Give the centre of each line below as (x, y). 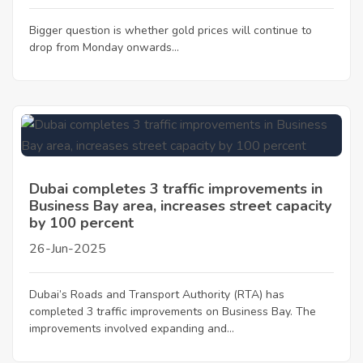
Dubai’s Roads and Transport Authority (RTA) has (157, 295)
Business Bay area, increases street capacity (180, 206)
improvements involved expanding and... (132, 329)
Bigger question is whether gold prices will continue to (171, 30)
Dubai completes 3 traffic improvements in (176, 189)
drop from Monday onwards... (104, 47)
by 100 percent (81, 223)
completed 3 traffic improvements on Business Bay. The (173, 312)
